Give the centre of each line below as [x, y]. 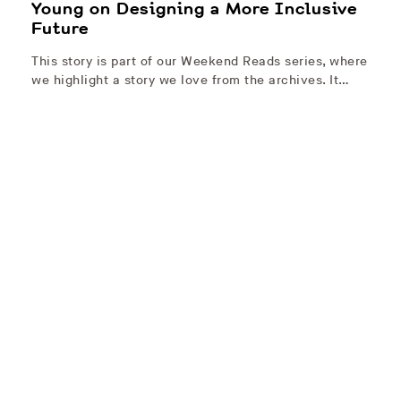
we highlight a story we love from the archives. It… [191, 81]
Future [60, 29]
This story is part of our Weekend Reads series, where [200, 62]
